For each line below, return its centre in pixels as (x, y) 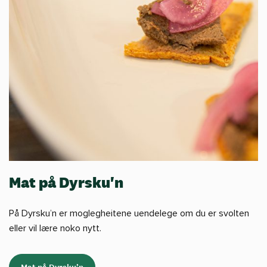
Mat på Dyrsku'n (66, 182)
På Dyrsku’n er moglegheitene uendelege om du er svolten (129, 213)
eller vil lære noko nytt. (55, 228)
